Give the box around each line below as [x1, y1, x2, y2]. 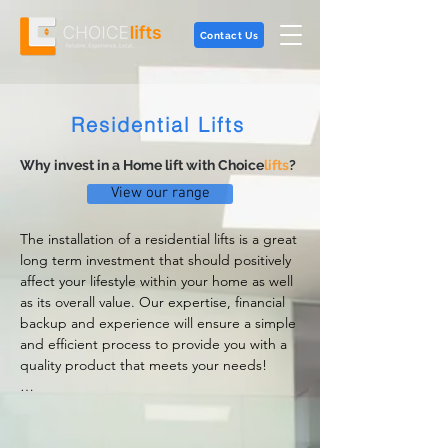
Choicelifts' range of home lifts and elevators [20, 398, 299, 416]
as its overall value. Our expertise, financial [20, 293, 285, 311]
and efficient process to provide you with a [20, 335, 287, 353]
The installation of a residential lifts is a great [20, 230, 297, 248]
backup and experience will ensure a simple [20, 314, 296, 332]
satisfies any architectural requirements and [20, 419, 292, 437]
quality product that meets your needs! [20, 356, 267, 374]
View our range [110, 185, 210, 202]
